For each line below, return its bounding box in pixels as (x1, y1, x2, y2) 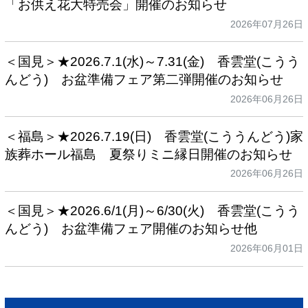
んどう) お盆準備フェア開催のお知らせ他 (4, 221, 257, 236)
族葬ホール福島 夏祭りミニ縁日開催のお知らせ (4, 146, 292, 162)
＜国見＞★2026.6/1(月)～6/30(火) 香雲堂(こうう (4, 203, 300, 219)
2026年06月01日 (230, 243, 304, 254)
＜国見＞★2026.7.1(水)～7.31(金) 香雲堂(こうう (4, 54, 300, 69)
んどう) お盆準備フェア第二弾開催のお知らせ (4, 71, 283, 87)
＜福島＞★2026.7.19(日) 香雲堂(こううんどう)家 (4, 129, 303, 144)
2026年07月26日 (230, 18, 304, 30)
